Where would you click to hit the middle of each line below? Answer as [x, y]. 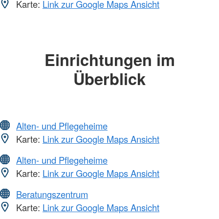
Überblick [109, 78]
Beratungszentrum [52, 194]
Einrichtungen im [109, 59]
